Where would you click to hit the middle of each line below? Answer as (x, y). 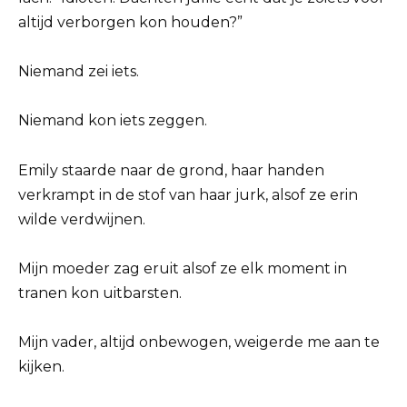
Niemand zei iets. (79, 72)
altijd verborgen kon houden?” (130, 22)
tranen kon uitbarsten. (100, 293)
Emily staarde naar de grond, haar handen (171, 170)
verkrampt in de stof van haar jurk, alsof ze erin (188, 194)
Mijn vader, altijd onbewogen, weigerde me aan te (199, 342)
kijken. (41, 366)
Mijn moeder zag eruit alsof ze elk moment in (183, 268)
